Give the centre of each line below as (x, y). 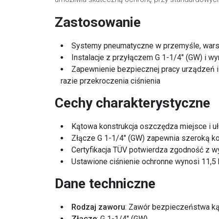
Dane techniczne (105, 183)
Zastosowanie (98, 22)
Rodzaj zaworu (98, 207)
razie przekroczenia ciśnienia (110, 81)
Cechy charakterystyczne (132, 103)
